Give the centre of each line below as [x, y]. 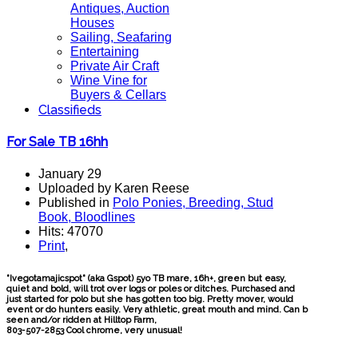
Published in [76, 202]
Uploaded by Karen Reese [114, 188]
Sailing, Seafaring [121, 37]
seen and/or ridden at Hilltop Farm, [82, 320]
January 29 [70, 173]
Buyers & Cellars [118, 95]
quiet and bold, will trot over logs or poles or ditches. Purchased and [151, 288]
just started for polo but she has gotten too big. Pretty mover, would [150, 299]
